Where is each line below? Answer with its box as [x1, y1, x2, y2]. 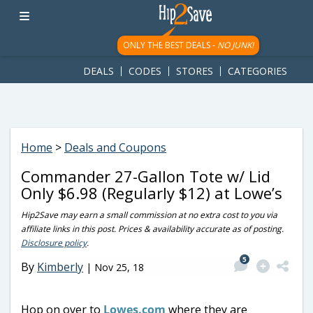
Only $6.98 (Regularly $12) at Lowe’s [21, 182, 282, 203]
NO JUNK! [217, 39, 254, 51]
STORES [176, 64, 213, 78]
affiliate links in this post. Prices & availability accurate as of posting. [21, 223, 284, 235]
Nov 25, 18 [94, 260, 144, 274]
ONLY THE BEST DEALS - [122, 39, 217, 51]
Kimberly [37, 259, 83, 275]
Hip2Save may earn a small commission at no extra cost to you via [21, 209, 277, 221]
